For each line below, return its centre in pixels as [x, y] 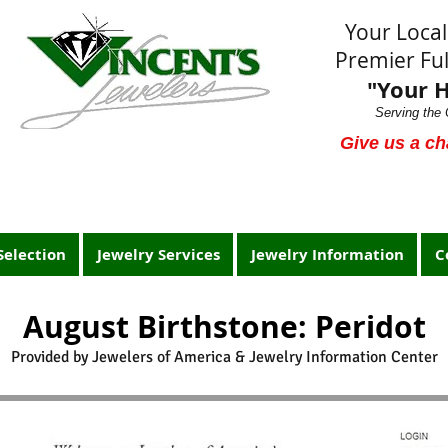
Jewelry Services [158, 254]
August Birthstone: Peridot [224, 326]
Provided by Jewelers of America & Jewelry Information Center [224, 357]
